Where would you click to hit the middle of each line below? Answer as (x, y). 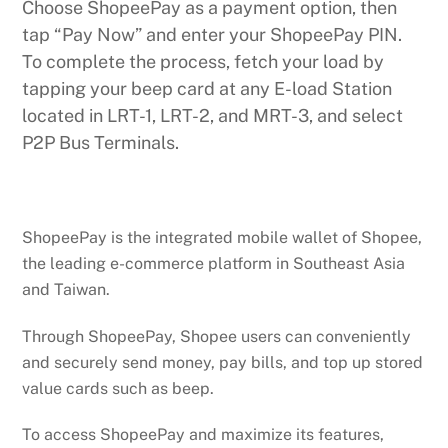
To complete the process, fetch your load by (203, 62)
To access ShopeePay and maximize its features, (203, 435)
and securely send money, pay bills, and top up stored (223, 362)
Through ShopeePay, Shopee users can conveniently (217, 336)
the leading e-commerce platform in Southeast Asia (214, 263)
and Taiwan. (66, 289)
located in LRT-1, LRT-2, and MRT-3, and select (213, 116)
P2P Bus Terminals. (101, 143)
